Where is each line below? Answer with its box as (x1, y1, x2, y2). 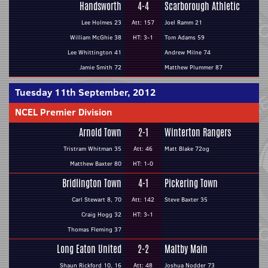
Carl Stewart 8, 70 (72, 195, 121, 204)
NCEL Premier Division (15, 105, 112, 118)
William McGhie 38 (70, 33, 121, 42)
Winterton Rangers (165, 126, 231, 139)
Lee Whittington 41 (68, 48, 121, 57)
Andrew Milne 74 (165, 48, 211, 57)
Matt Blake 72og (165, 144, 209, 153)
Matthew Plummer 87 (165, 63, 223, 72)
